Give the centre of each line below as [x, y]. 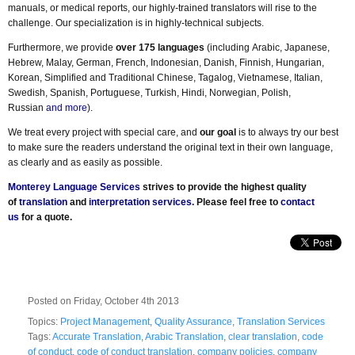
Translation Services [281, 322]
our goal [218, 132]
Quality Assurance [193, 322]
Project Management [105, 322]
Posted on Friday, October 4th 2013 [107, 301]
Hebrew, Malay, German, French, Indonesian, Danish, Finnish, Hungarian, [166, 63]
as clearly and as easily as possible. [86, 162]
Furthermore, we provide [62, 48]
